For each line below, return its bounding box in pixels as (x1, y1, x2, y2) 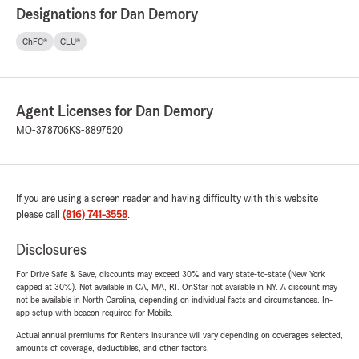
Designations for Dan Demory (16, 6, 198, 23)
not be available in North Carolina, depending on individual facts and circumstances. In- (16, 295, 333, 305)
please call (16, 209, 63, 221)
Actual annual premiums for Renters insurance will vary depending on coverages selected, (16, 330, 343, 341)
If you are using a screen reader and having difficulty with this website (16, 193, 318, 205)
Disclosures (16, 242, 87, 259)
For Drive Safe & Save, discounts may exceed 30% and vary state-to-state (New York (16, 269, 325, 280)
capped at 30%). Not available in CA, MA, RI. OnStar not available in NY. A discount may (16, 282, 337, 292)
